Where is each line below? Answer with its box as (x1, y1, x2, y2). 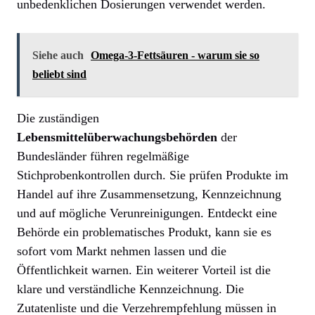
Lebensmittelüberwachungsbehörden (17, 129, 217, 144)
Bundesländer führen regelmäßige (17, 148, 189, 163)
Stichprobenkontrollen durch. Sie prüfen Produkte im (17, 167, 288, 182)
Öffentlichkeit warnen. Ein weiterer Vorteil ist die (17, 262, 271, 277)
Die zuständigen (17, 110, 99, 125)
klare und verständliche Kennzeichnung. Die (17, 281, 244, 296)
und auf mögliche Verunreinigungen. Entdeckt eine (17, 205, 277, 220)
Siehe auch (32, 49, 84, 61)
